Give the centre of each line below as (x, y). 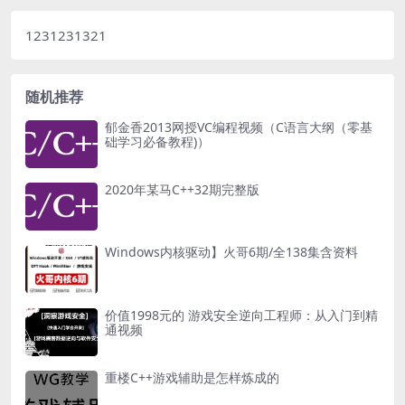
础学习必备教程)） (157, 141)
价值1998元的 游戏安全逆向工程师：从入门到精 (241, 315)
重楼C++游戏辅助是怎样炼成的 (192, 378)
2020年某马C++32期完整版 (182, 190)
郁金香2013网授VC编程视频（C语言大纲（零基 (239, 127)
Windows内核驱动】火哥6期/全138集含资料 (231, 252)
